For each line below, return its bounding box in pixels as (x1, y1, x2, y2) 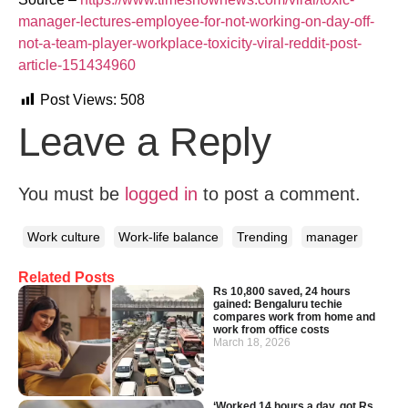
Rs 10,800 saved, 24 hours (213, 284, 351, 298)
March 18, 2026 (213, 335, 291, 349)
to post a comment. (198, 184, 361, 205)
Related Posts (18, 269, 115, 285)
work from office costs (213, 322, 330, 336)
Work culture (27, 229, 100, 244)
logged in (125, 184, 198, 205)
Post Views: (40, 92, 117, 108)
